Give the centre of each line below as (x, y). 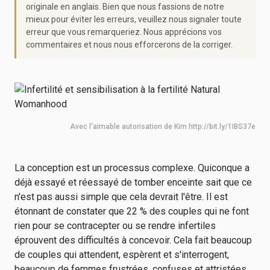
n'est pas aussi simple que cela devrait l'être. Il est (121, 197)
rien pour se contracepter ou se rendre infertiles (115, 226)
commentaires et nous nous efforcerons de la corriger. (129, 45)
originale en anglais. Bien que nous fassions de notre (125, 7)
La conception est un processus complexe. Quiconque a (132, 168)
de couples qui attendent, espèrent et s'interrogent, (122, 255)
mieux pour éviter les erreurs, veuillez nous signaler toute (134, 19)
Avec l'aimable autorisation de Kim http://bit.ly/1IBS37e (163, 127)
